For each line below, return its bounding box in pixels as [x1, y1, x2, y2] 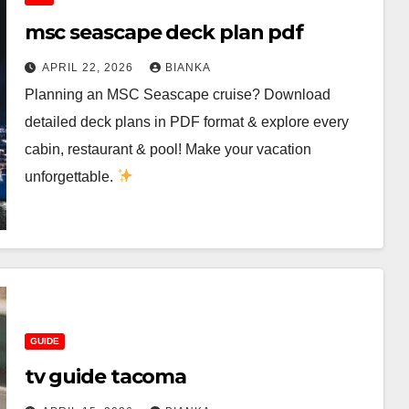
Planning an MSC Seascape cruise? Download [24, 86, 330, 102]
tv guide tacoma [24, 363, 187, 389]
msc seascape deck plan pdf [24, 19, 304, 45]
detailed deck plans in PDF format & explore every [24, 113, 349, 130]
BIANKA [164, 60, 211, 74]
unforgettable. [24, 168, 117, 184]
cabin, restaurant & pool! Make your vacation [24, 141, 311, 157]
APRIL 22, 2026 [41, 60, 137, 74]
